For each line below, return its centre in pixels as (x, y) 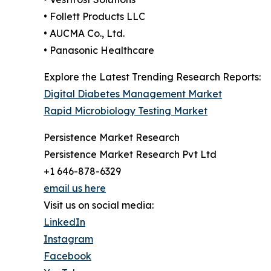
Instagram (68, 239)
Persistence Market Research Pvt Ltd (130, 154)
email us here (75, 188)
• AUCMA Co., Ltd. (84, 33)
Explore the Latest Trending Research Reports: (152, 77)
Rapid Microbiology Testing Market (126, 110)
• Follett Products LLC (94, 16)
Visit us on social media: (99, 205)
